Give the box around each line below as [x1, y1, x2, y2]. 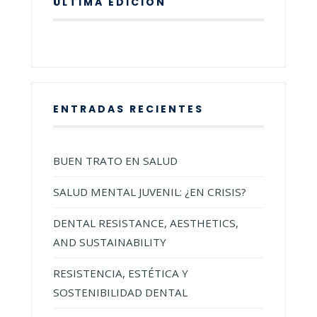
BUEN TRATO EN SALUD [53, 153, 178, 168]
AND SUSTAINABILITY [53, 234, 166, 249]
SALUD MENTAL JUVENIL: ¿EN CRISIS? [53, 184, 246, 199]
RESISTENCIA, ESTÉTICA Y [53, 265, 188, 280]
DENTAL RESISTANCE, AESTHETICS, [53, 215, 238, 230]
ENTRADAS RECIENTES [53, 101, 204, 116]
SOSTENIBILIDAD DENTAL [53, 284, 188, 299]
